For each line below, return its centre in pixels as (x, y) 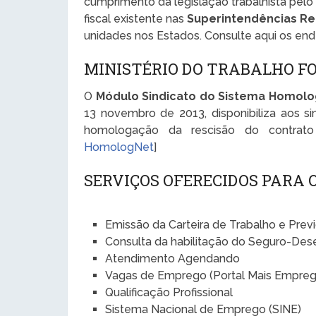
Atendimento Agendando (173, 258)
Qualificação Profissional (169, 292)
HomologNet (119, 147)
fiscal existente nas (136, 18)
